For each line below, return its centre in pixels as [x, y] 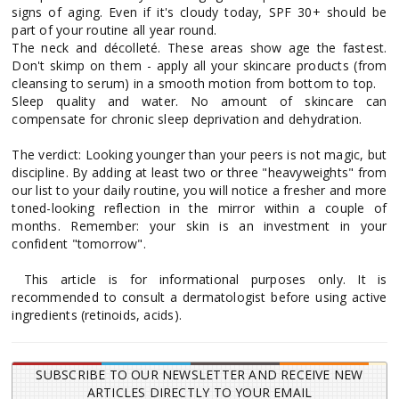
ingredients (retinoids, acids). [97, 314]
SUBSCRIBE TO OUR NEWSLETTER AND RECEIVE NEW [199, 374]
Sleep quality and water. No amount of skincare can [199, 101]
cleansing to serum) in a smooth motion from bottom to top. [194, 83]
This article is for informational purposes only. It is [199, 279]
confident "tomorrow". [79, 243]
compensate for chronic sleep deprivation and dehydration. [187, 118]
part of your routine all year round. [114, 29]
